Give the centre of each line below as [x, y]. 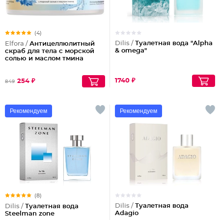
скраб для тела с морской [50, 51]
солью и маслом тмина [44, 59]
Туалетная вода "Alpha [174, 43]
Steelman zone [30, 214]
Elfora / [17, 44]
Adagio [127, 213]
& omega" [131, 51]
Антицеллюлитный [62, 44]
